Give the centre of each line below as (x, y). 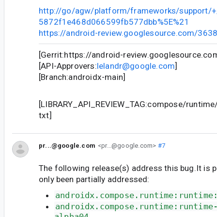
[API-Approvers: (68, 66)
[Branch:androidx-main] (82, 77)
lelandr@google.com (136, 66)
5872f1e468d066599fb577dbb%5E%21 (114, 22)
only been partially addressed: (94, 179)
